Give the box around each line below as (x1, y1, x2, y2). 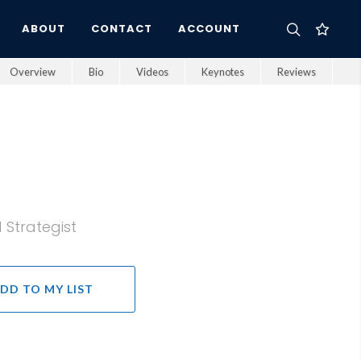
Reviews (277, 65, 316, 79)
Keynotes (201, 65, 244, 79)
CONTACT (91, 21, 152, 36)
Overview (10, 65, 56, 79)
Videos (136, 65, 168, 79)
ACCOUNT (178, 21, 240, 36)
